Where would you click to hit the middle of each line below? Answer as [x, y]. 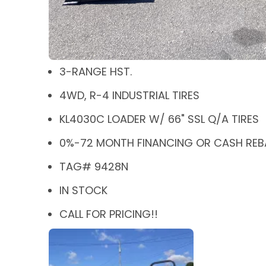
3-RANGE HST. [96, 71]
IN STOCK [83, 190]
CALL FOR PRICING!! [109, 214]
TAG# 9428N [94, 166]
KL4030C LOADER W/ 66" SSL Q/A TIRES [159, 119]
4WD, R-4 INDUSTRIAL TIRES [129, 95]
